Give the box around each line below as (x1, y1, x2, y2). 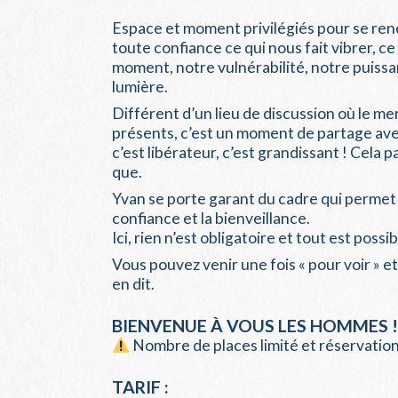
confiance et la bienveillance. (112, 208, 310, 227)
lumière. (112, 76, 168, 96)
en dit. (112, 274, 155, 293)
